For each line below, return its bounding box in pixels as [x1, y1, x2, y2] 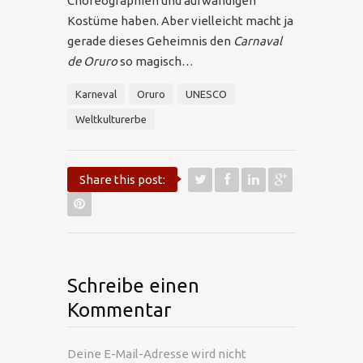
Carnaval [233, 33, 282, 48]
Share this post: [79, 172, 165, 186]
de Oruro [67, 53, 117, 68]
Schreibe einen [67, 274, 199, 297]
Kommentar [67, 298, 171, 321]
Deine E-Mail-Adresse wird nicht [67, 346, 246, 361]
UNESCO [186, 88, 227, 100]
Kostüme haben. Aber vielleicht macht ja [67, 13, 293, 28]
